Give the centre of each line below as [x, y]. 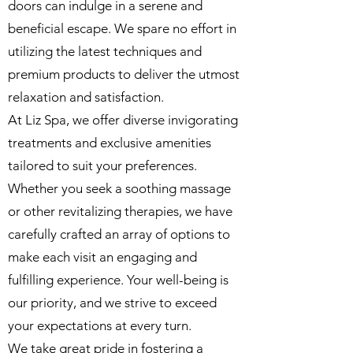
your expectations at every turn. [100, 326]
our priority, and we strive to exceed [112, 303]
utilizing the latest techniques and [105, 52]
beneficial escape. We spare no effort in [122, 29]
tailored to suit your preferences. [102, 166]
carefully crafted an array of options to [119, 234]
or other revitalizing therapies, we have [120, 212]
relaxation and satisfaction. [86, 97]
